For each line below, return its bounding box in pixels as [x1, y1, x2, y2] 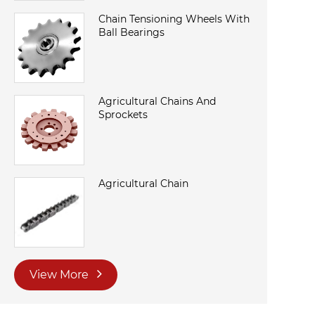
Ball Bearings [98, 26, 165, 39]
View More [30, 268, 91, 282]
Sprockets [98, 108, 148, 122]
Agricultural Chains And [98, 95, 216, 108]
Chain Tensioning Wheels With [98, 13, 250, 26]
